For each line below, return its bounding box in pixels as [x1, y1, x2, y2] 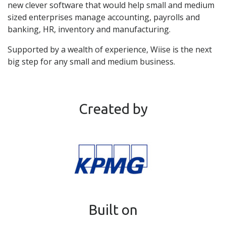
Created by [78, 100, 148, 117]
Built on [88, 201, 138, 217]
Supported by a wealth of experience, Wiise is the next [8, 43, 212, 55]
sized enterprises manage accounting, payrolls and [8, 11, 200, 23]
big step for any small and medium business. [8, 55, 175, 67]
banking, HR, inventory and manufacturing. [8, 23, 171, 35]
